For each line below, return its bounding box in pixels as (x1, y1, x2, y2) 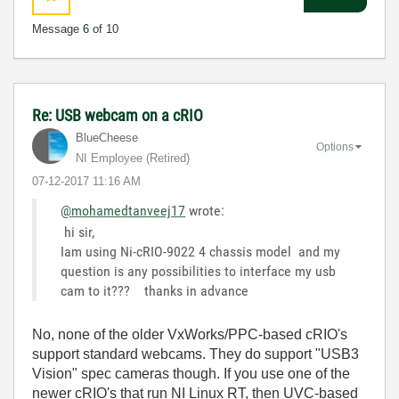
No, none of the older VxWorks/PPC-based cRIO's (32, 326, 347, 342)
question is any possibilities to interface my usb (61, 262, 336, 280)
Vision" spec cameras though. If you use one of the (32, 365, 350, 381)
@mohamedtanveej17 (61, 201, 185, 219)
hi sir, (61, 223, 102, 240)
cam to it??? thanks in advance (61, 281, 248, 299)
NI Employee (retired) (76, 151, 190, 165)
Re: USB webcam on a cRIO (32, 105, 203, 125)
